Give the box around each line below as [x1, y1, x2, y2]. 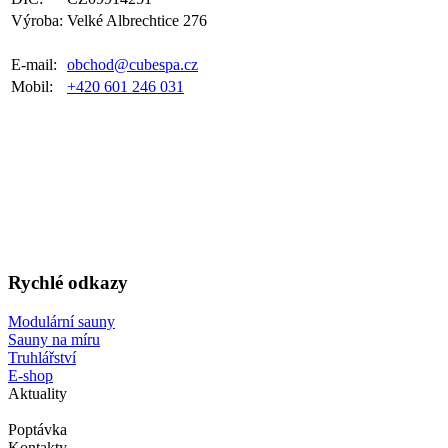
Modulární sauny [8, 312, 115, 330]
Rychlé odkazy [8, 271, 128, 293]
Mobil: [11, 78, 53, 96]
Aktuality [8, 384, 67, 402]
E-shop [8, 366, 53, 384]
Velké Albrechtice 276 [67, 12, 207, 30]
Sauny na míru [8, 330, 100, 348]
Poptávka [8, 420, 67, 438]
